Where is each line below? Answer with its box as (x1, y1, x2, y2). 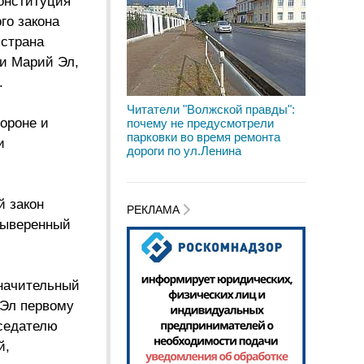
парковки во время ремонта (127, 130, 280, 144)
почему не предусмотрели (127, 116, 274, 130)
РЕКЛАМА (127, 203, 183, 217)
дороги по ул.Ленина (127, 144, 241, 158)
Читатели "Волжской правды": (127, 102, 295, 116)
